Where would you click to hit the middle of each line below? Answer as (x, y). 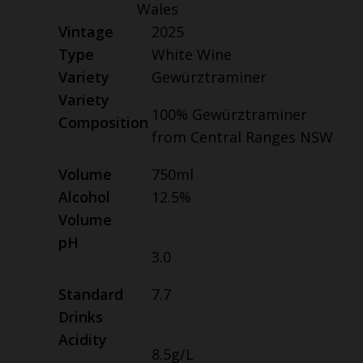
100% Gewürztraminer (229, 115)
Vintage (86, 32)
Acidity (83, 340)
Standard (91, 295)
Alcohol (84, 197)
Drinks (81, 317)
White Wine (191, 55)
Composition (103, 123)
